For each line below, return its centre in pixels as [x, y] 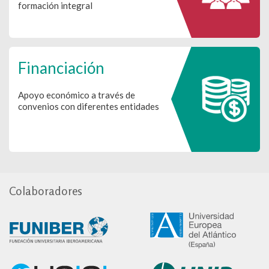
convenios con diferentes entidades [89, 106]
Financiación [61, 68]
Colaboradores [46, 190]
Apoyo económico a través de [77, 95]
